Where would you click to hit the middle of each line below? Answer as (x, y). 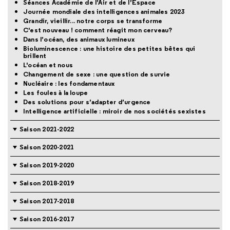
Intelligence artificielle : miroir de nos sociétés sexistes (114, 111)
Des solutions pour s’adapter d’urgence (87, 102)
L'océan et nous (48, 65)
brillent (35, 56)
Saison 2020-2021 (47, 147)
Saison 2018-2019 (47, 183)
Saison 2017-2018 (47, 201)
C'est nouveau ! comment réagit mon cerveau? (98, 30)
